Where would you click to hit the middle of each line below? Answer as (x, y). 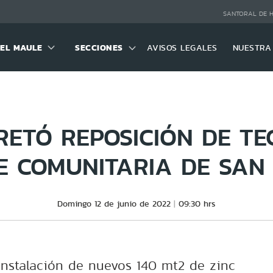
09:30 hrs (197, 204)
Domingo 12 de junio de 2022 (114, 204)
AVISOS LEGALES (182, 47)
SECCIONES (99, 47)
